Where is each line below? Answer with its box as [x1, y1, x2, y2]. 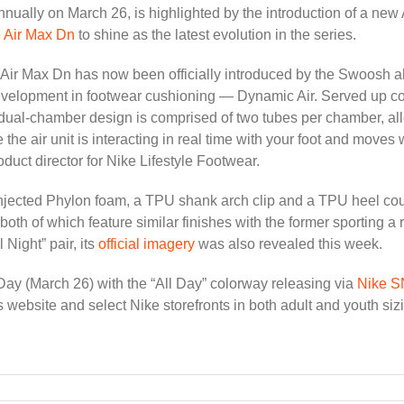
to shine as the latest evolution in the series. [75, 26, 356, 42]
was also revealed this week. [195, 235, 382, 252]
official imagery [98, 235, 195, 252]
